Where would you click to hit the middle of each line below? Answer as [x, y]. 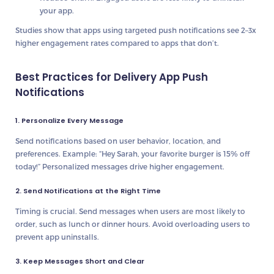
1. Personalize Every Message [69, 121]
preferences [37, 154]
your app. [57, 10]
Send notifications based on [67, 141]
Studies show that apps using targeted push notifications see [128, 30]
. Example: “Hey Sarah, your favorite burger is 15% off [154, 154]
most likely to [220, 211]
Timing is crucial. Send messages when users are [105, 211]
